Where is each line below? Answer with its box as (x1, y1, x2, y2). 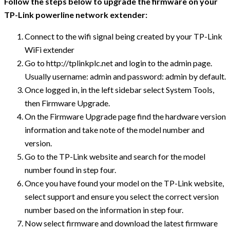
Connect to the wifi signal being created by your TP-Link (25, 31, 222, 41)
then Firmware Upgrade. (25, 98, 110, 108)
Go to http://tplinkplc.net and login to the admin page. (25, 57, 212, 68)
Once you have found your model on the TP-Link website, (25, 178, 224, 188)
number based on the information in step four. (25, 204, 183, 215)
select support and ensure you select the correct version (25, 191, 219, 201)
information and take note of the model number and (25, 124, 204, 135)
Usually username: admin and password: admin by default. (25, 71, 226, 81)
